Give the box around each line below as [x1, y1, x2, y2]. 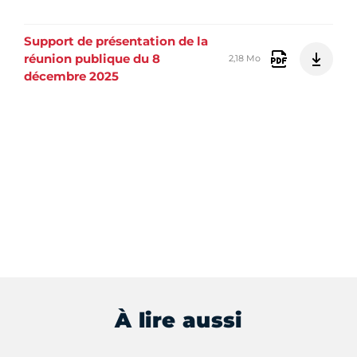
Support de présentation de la [24, 33, 208, 49]
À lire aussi [115, 308, 242, 334]
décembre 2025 [24, 68, 119, 84]
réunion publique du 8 [24, 50, 160, 66]
